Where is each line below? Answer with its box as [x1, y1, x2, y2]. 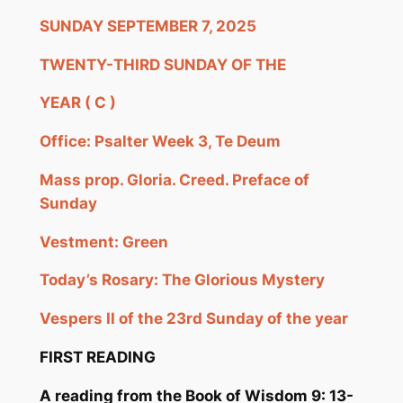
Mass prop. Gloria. [39, 170, 179, 189]
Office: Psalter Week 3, [39, 132, 215, 151]
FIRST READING [39, 348, 156, 367]
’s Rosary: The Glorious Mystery [85, 271, 325, 290]
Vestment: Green [39, 232, 168, 251]
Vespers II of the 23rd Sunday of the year [39, 309, 348, 328]
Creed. [178, 170, 228, 189]
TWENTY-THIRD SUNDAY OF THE [39, 55, 286, 74]
